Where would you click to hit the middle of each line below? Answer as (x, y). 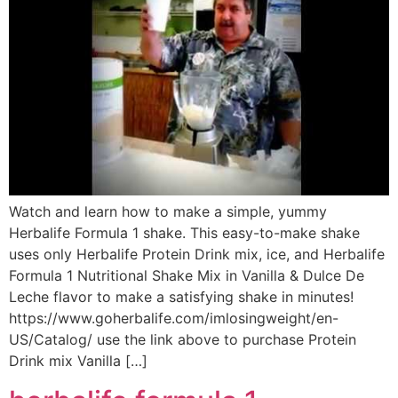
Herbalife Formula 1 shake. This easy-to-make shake (184, 233)
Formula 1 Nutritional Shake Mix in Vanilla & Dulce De (187, 276)
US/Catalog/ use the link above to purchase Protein (183, 340)
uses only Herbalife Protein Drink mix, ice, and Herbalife (197, 255)
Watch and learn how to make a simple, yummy (168, 212)
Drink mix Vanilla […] (78, 361)
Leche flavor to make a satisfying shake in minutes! (181, 297)
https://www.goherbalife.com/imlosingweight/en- (174, 318)
